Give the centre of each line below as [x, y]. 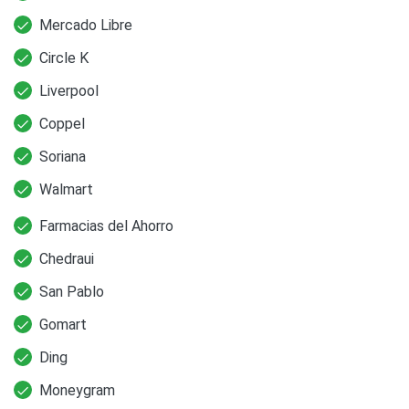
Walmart [66, 189]
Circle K [64, 58]
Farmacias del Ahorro [106, 225]
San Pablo [72, 291]
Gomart [63, 324]
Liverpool [69, 90]
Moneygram [77, 390]
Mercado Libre [86, 25]
